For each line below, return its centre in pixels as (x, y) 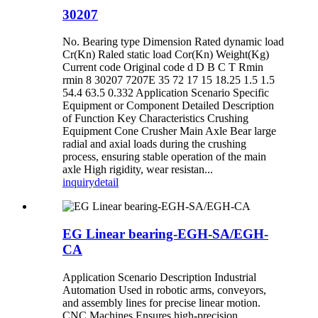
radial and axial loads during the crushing (154, 144)
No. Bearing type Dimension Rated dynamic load (173, 42)
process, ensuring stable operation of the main (164, 157)
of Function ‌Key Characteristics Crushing (155, 119)
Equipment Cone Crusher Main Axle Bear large (169, 131)
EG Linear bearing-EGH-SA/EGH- (165, 234)
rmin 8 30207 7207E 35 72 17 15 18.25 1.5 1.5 (169, 80)
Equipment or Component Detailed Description (168, 106)
